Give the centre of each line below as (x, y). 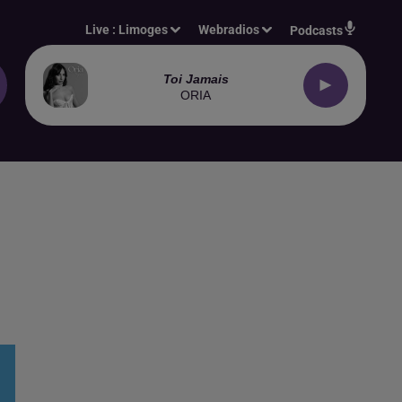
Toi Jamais (196, 79)
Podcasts (316, 31)
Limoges (144, 30)
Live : (102, 30)
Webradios (229, 30)
